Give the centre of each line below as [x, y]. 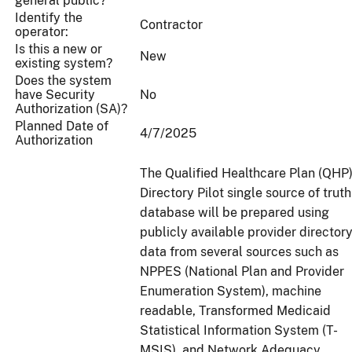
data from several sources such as [239, 252]
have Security [55, 95]
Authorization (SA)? [71, 109]
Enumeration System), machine [231, 291]
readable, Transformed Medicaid [235, 311]
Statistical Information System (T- [239, 331]
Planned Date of [62, 126]
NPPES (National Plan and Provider [242, 272]
